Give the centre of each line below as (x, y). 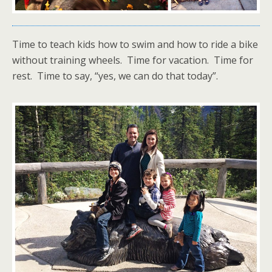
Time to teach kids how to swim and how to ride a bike (135, 45)
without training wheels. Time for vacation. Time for (133, 60)
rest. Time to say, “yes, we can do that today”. (115, 76)
